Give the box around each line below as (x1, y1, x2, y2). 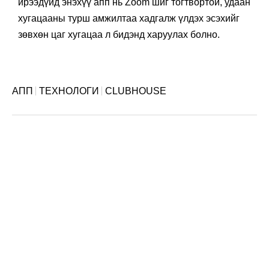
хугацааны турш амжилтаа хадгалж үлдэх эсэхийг (18, 13, 240, 23)
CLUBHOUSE (105, 85, 166, 96)
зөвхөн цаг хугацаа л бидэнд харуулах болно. (18, 29, 220, 40)
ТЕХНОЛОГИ (39, 85, 99, 96)
